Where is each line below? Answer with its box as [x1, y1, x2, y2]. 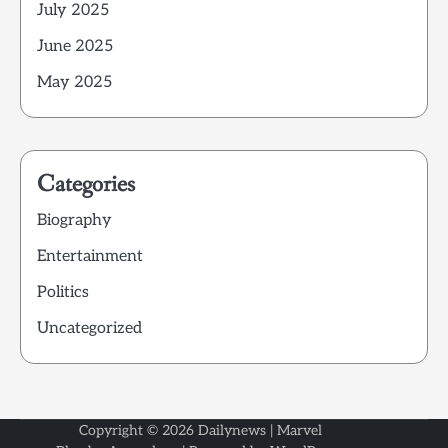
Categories [37, 168, 135, 200]
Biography [37, 210, 112, 230]
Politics [37, 282, 89, 302]
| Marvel [265, 421, 322, 439]
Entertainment [37, 246, 143, 266]
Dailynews [197, 421, 266, 439]
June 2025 [37, 36, 113, 56]
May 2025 [37, 72, 112, 92]
